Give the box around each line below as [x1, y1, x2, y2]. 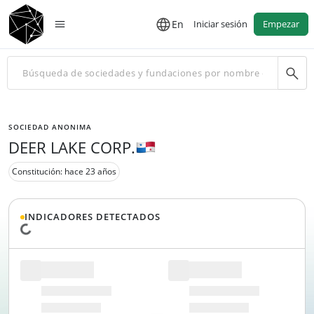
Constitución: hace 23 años [12, 165, 116, 177]
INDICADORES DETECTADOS [25, 210, 161, 223]
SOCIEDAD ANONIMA [8, 122, 92, 132]
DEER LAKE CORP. [8, 137, 135, 158]
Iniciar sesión [193, 18, 247, 30]
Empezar [263, 18, 299, 30]
